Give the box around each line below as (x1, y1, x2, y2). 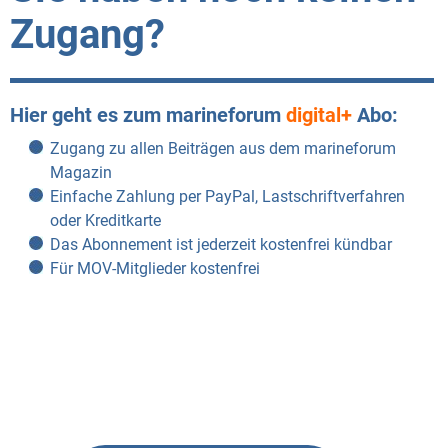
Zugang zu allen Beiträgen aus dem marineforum (50, 138, 396, 158)
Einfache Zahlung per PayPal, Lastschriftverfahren (50, 186, 405, 206)
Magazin (50, 162, 112, 182)
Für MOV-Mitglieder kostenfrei (50, 258, 260, 278)
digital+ (281, 102, 352, 127)
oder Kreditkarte (50, 210, 161, 230)
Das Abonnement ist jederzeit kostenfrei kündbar (50, 234, 392, 254)
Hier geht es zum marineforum (10, 102, 281, 127)
